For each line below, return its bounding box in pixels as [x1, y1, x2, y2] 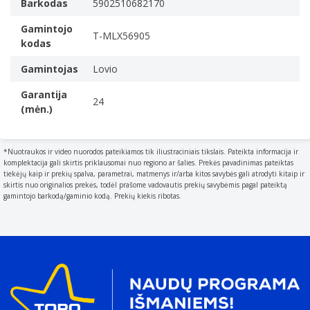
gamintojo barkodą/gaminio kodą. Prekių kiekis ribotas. [3, 190, 181, 201]
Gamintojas [21, 62, 78, 75]
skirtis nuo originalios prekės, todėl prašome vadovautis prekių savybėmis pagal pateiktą [3, 179, 287, 190]
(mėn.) [21, 102, 53, 116]
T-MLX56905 [93, 28, 150, 42]
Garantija [21, 87, 67, 101]
